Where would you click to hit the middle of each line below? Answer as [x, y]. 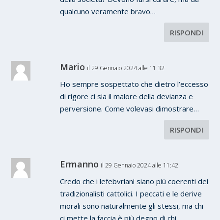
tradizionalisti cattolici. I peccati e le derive [131, 194]
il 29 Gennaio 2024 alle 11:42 [140, 165]
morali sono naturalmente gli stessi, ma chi [132, 206]
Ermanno [80, 164]
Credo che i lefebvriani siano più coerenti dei [134, 181]
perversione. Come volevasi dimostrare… [130, 109]
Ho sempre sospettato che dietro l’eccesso [134, 84]
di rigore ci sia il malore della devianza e [127, 96]
